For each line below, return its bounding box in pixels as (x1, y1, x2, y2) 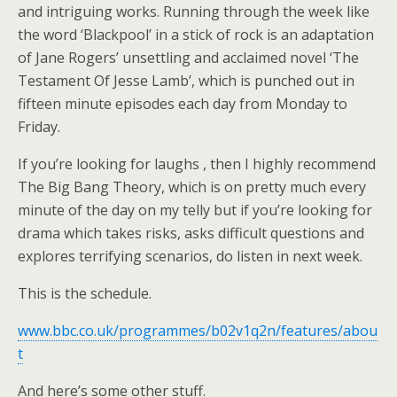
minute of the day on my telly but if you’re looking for (18, 199, 372, 220)
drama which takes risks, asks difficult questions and (18, 222, 364, 243)
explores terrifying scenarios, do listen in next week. (18, 245, 362, 266)
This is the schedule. (18, 283, 152, 303)
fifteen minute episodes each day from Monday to (18, 93, 347, 113)
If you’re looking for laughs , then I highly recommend (18, 153, 376, 174)
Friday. (18, 116, 60, 136)
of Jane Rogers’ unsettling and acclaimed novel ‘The (18, 47, 359, 67)
